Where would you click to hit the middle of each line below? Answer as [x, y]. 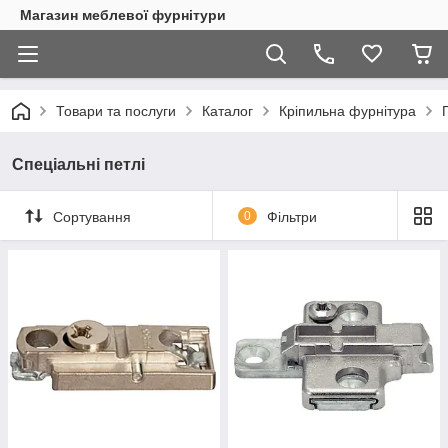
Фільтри [291, 216]
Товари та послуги [116, 111]
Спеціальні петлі [78, 164]
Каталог [227, 111]
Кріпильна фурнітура [347, 111]
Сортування [92, 216]
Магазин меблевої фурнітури [123, 15]
